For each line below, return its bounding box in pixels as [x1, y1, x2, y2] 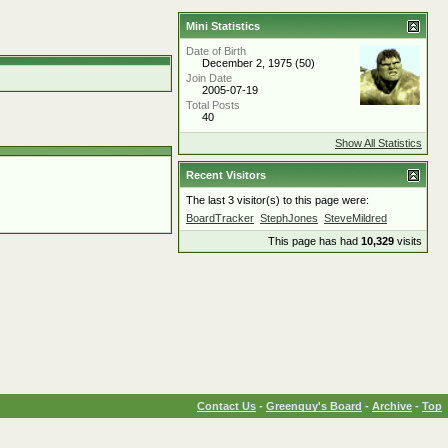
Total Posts [186, 99, 240, 111]
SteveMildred [324, 212, 387, 224]
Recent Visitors [186, 169, 266, 181]
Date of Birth [186, 45, 246, 57]
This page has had [268, 235, 361, 247]
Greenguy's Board [266, 400, 362, 412]
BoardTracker [186, 212, 254, 224]
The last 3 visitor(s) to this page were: [186, 194, 369, 206]
